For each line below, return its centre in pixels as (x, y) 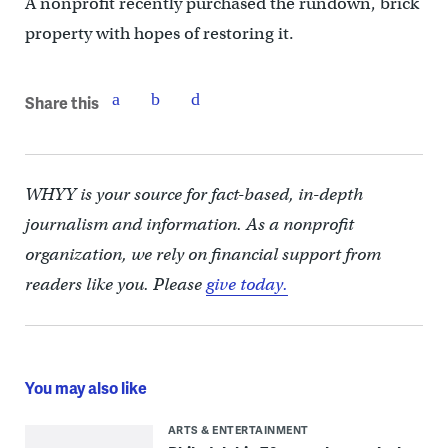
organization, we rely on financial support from (202, 255)
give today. (246, 285)
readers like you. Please (115, 285)
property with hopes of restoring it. (159, 34)
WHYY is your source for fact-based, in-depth (193, 195)
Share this (61, 102)
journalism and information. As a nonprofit (189, 225)
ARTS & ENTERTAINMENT (238, 430)
